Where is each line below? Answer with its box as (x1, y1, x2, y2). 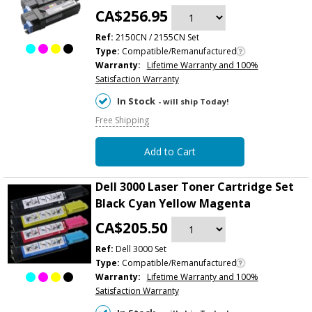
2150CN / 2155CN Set (113, 31, 199, 43)
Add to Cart (143, 144, 196, 158)
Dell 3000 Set (113, 242, 166, 255)
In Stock (116, 94, 155, 107)
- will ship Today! (157, 95, 229, 107)
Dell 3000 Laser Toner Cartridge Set (95, 178, 294, 194)
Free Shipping (95, 114, 149, 126)
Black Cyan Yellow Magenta (95, 195, 251, 211)
